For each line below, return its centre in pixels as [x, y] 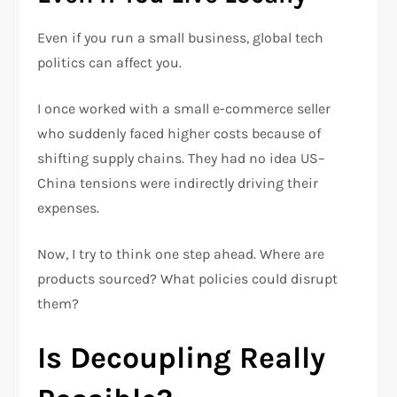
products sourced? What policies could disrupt [188, 279]
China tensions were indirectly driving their [178, 183]
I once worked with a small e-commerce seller [184, 109]
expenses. [69, 208]
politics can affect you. [110, 63]
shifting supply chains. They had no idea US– [182, 159]
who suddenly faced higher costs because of [179, 134]
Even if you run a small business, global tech [181, 38]
